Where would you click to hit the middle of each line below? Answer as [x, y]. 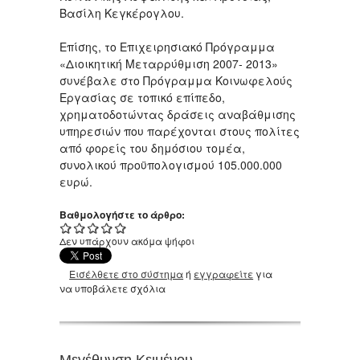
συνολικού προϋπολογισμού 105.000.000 [171, 165]
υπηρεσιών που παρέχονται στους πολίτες [180, 131]
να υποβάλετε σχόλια [112, 288]
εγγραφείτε [224, 274]
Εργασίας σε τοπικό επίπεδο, [142, 97]
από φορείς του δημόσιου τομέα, [152, 148]
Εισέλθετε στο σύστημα [127, 274]
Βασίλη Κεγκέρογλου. [122, 13]
